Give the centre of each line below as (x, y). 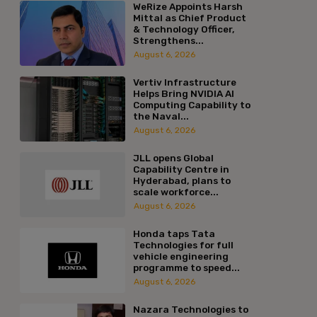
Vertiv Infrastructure (184, 82)
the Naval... (161, 116)
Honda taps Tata (174, 233)
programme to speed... (186, 267)
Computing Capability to (191, 104)
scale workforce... (175, 191)
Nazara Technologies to (190, 309)
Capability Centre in (181, 169)
